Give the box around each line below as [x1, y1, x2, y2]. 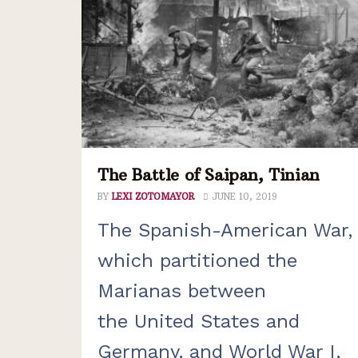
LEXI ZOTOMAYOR [112, 190, 194, 202]
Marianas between [97, 279, 266, 302]
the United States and [97, 309, 300, 332]
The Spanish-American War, [97, 218, 352, 241]
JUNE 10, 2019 [209, 190, 277, 202]
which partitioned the [97, 249, 297, 272]
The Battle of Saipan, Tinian [97, 164, 320, 185]
